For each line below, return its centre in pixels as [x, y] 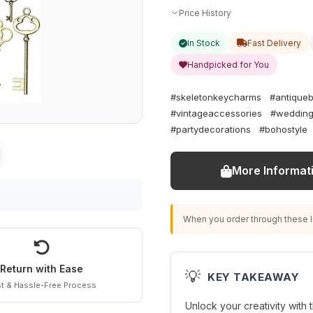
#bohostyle [283, 129]
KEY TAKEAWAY [253, 277]
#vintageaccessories [216, 113]
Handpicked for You [228, 65]
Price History [205, 13]
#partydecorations [211, 129]
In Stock [204, 43]
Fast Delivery [274, 43]
